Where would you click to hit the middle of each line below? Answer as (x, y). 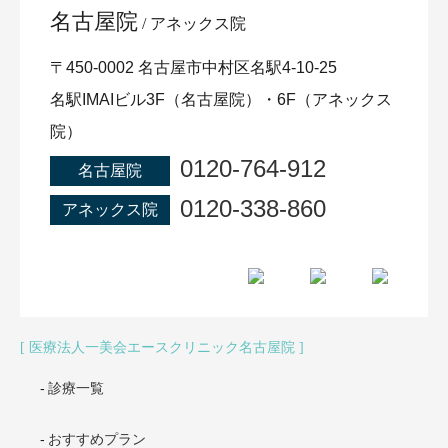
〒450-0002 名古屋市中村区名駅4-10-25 (193, 67)
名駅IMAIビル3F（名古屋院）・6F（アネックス (221, 99)
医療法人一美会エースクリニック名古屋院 (162, 347)
